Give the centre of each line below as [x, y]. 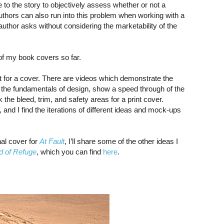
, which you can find [70, 152]
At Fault [52, 141]
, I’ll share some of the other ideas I [121, 141]
